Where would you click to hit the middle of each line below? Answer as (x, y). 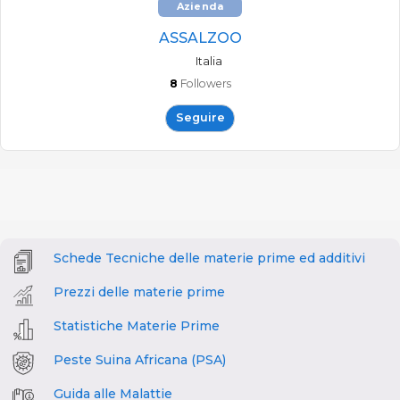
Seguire (200, 118)
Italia (208, 62)
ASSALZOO (200, 38)
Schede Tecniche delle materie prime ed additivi (209, 258)
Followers (205, 84)
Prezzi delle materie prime (139, 292)
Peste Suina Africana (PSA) (140, 360)
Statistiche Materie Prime (137, 326)
